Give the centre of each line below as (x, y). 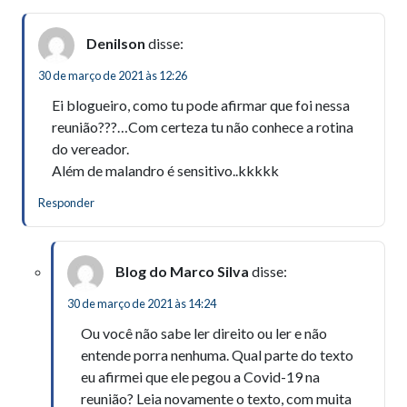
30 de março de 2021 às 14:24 (142, 303)
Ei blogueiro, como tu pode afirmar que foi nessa (201, 104)
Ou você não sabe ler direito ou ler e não (204, 333)
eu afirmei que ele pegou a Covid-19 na (200, 376)
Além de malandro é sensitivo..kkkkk (165, 170)
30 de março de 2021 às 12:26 (113, 75)
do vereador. (90, 148)
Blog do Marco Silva (182, 271)
